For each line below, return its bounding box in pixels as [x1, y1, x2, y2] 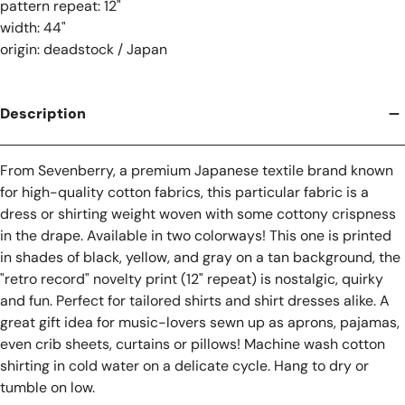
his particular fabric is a [212, 183, 369, 202]
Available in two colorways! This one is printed [83, 226, 391, 246]
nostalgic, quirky [275, 269, 383, 289]
